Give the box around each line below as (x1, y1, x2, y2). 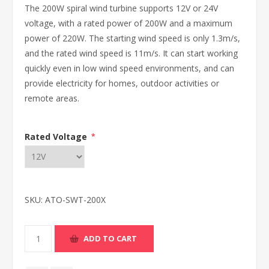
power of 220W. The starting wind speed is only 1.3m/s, (25, 32, 240, 44)
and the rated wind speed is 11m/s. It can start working (25, 47, 238, 59)
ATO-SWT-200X (45, 193, 106, 205)
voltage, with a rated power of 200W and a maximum (25, 17, 232, 29)
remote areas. (25, 92, 79, 104)
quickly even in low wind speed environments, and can (25, 62, 234, 74)
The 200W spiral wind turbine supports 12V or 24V (25, 2, 218, 14)
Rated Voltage (25, 130, 89, 142)
